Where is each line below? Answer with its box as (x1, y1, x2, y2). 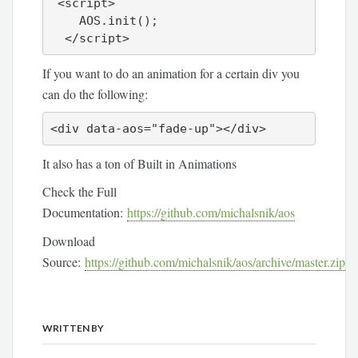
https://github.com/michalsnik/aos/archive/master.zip (85, 253, 346, 270)
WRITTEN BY (42, 321, 105, 334)
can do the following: (42, 85, 153, 102)
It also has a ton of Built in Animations (42, 154, 237, 172)
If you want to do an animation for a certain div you (42, 64, 300, 82)
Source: (42, 253, 86, 270)
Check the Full (42, 183, 117, 201)
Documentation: (42, 204, 128, 221)
